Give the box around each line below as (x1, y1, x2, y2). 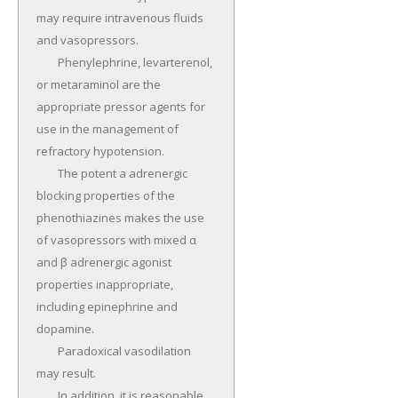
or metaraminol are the (36, 76, 161, 93)
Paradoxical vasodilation (36, 343, 58, 360)
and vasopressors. (36, 32, 139, 49)
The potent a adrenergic (36, 165, 58, 182)
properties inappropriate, (36, 276, 173, 293)
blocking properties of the (36, 187, 175, 204)
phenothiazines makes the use (36, 210, 204, 227)
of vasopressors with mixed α (36, 232, 196, 249)
